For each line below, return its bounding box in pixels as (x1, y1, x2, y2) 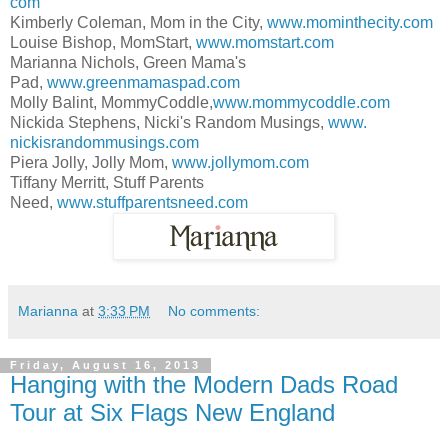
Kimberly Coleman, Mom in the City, (10, 14, 267, 32)
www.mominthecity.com (267, 14, 433, 32)
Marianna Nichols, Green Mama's (10, 54, 246, 72)
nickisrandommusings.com (10, 134, 199, 152)
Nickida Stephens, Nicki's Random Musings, (10, 114, 328, 132)
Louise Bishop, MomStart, (10, 34, 196, 52)
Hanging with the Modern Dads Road (10, 371, 398, 399)
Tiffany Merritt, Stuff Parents (10, 174, 204, 192)
